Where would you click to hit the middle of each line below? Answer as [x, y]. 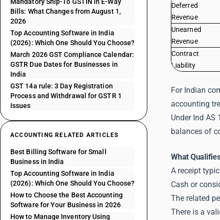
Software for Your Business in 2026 [66, 205]
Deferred [185, 5]
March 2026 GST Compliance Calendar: [72, 55]
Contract [185, 54]
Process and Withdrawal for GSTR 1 [66, 96]
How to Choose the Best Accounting [67, 195]
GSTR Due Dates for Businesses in [64, 64]
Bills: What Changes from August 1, [66, 11]
